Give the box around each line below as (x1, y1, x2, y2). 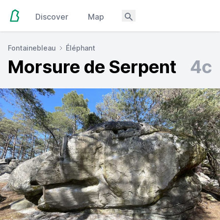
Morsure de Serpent (8, 56, 176, 78)
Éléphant (66, 44, 95, 52)
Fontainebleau (8, 44, 56, 52)
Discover (35, 12, 69, 22)
